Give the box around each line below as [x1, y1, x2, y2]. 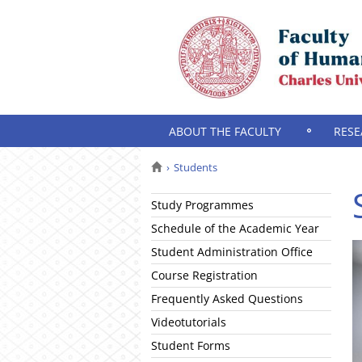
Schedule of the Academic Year [151, 221, 319, 236]
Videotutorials [151, 314, 226, 330]
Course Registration [151, 267, 258, 283]
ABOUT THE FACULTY [168, 124, 281, 139]
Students [174, 160, 217, 175]
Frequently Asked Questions [151, 291, 303, 306]
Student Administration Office [151, 244, 313, 259]
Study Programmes [151, 197, 254, 213]
